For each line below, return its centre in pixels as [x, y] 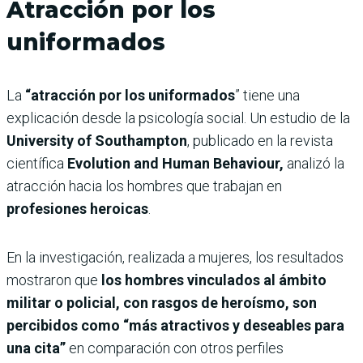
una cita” [38, 348]
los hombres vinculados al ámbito [214, 280]
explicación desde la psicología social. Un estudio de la [178, 117]
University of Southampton [97, 140]
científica [37, 163]
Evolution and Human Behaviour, [175, 163]
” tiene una [267, 95]
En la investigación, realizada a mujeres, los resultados [175, 257]
